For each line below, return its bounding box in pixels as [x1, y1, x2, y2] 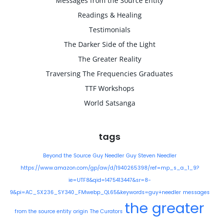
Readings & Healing [77, 10, 142, 20]
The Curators [90, 208, 123, 215]
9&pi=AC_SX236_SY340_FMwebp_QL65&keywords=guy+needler [9, 189, 181, 196]
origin [73, 208, 88, 215]
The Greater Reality [78, 54, 141, 64]
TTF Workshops [85, 84, 134, 93]
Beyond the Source [43, 152, 91, 159]
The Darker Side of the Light [64, 40, 155, 49]
